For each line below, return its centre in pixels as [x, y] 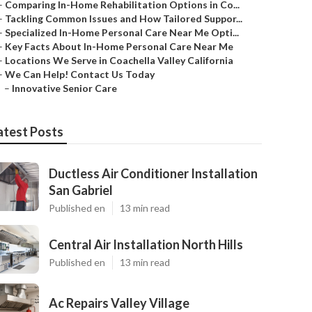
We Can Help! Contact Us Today [80, 74]
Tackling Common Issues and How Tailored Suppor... [124, 18]
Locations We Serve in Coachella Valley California [119, 60]
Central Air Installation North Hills [146, 244]
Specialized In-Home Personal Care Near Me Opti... [122, 32]
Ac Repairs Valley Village [119, 303]
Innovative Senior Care [64, 88]
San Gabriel [81, 190]
